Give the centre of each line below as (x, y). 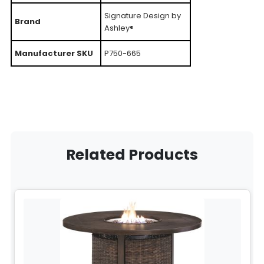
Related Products (132, 154)
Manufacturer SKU (54, 53)
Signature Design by (142, 15)
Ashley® (119, 28)
